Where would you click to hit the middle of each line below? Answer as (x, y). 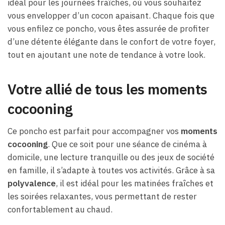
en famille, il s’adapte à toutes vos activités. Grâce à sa (111, 170)
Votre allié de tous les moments (107, 89)
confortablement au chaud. (60, 209)
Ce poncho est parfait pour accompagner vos (94, 131)
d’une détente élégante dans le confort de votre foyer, (111, 42)
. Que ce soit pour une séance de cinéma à (127, 144)
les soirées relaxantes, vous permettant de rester (102, 196)
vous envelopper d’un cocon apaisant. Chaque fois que (111, 16)
